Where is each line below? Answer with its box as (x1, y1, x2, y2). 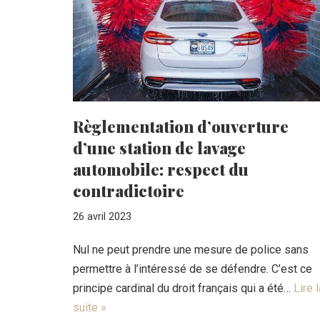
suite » (73, 300, 106, 314)
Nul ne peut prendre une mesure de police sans (73, 242, 309, 256)
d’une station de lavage (73, 136, 246, 159)
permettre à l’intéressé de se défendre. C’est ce (73, 261, 312, 276)
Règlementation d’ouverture (73, 115, 289, 137)
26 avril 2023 (73, 210, 131, 223)
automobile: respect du (73, 158, 249, 180)
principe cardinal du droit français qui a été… (73, 281, 294, 295)
